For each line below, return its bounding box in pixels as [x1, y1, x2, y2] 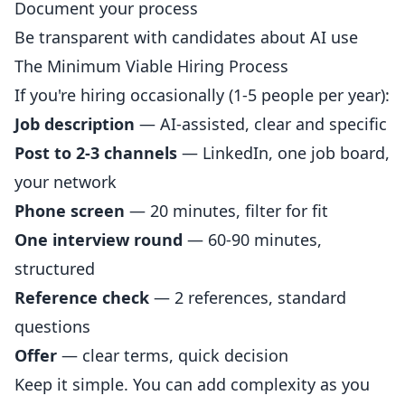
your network [14, 171, 117, 193]
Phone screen [14, 200, 125, 221]
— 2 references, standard [149, 287, 346, 308]
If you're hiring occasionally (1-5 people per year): [14, 84, 390, 106]
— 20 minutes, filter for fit [125, 200, 328, 221]
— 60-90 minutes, [183, 229, 322, 250]
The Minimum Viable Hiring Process [14, 55, 288, 77]
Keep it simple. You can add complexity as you [14, 373, 370, 395]
